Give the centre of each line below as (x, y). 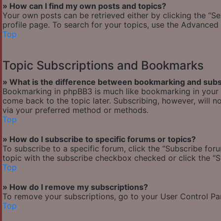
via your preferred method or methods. (75, 110)
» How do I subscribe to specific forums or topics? (99, 139)
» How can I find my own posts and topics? (84, 6)
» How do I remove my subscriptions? (75, 187)
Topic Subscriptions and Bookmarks (103, 66)
